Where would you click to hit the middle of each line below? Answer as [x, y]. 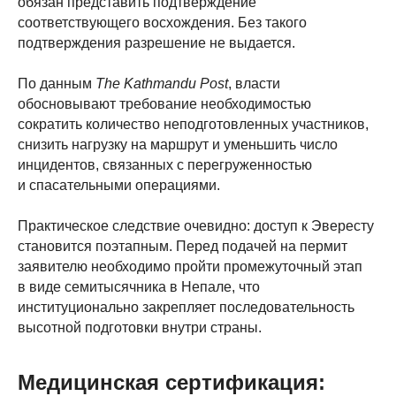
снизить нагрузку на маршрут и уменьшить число [178, 145]
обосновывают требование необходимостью [164, 104]
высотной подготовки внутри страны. [140, 327]
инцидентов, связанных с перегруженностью [165, 165]
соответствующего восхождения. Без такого [162, 23]
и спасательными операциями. [119, 185]
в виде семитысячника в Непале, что [139, 287]
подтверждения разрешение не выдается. [156, 43]
